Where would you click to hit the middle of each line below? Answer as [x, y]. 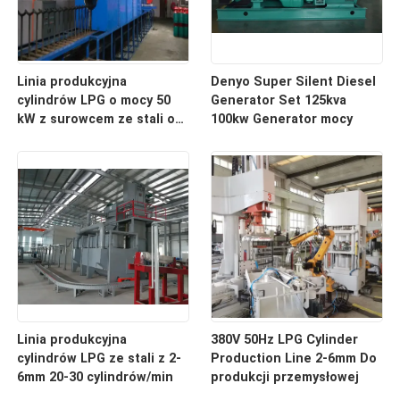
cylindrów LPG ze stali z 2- [100, 358]
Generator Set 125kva [278, 100]
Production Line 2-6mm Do [293, 358]
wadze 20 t [51, 138]
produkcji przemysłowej [284, 377]
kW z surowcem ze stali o [96, 119]
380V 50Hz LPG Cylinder [284, 340]
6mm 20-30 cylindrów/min [96, 377]
